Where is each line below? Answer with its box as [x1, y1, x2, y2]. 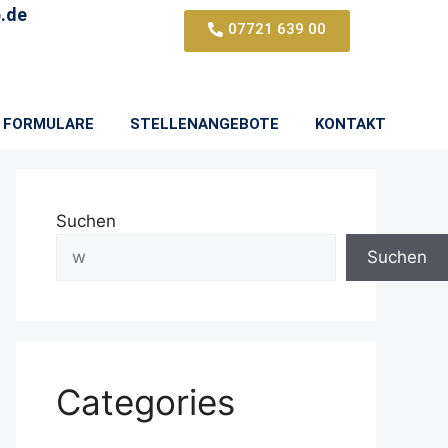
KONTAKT [314, 114, 386, 133]
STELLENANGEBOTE [129, 114, 279, 133]
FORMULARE [2, 114, 94, 133]
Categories [56, 380, 235, 423]
